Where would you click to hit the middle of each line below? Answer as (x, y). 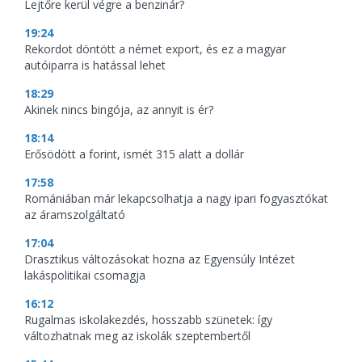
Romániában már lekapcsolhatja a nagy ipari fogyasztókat (176, 199)
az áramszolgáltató (75, 215)
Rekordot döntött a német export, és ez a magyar (155, 49)
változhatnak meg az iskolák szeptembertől (137, 336)
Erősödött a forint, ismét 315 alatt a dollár (134, 154)
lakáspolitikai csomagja (85, 276)
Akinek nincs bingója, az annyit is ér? (119, 110)
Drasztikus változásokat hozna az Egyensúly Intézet (160, 259)
